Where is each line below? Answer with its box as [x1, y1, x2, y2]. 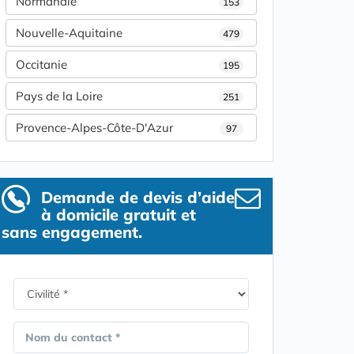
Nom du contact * [25, 330, 120, 345]
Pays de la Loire [16, 88, 103, 104]
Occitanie [16, 57, 67, 73]
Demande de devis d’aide [41, 187, 235, 208]
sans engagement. [2, 222, 142, 243]
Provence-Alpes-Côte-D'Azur [16, 120, 173, 136]
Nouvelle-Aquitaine [16, 25, 122, 41]
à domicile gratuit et [41, 205, 196, 225]
